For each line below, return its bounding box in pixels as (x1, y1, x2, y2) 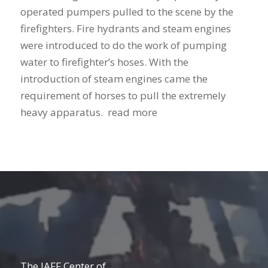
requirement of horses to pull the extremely (20, 88, 226, 102)
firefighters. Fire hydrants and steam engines (20, 21, 231, 35)
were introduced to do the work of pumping (20, 38, 227, 52)
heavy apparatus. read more (20, 105, 157, 119)
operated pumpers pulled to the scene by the (20, 4, 233, 19)
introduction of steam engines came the (20, 71, 208, 86)
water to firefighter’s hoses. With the (20, 54, 188, 69)
